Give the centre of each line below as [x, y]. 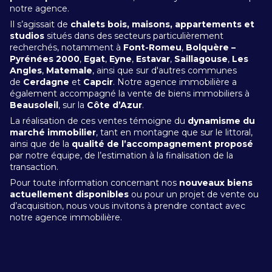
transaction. [34, 167]
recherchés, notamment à [66, 47]
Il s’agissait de [40, 24]
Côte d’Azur [114, 105]
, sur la [73, 105]
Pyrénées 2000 [45, 59]
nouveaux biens [216, 183]
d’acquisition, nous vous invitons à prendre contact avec [127, 206]
